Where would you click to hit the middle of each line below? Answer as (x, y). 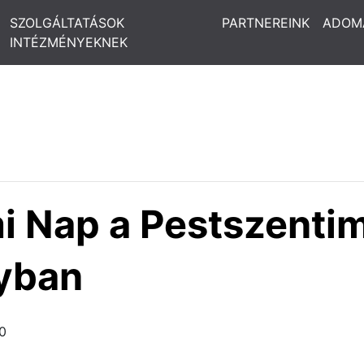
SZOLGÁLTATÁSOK (67, 23)
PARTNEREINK (266, 23)
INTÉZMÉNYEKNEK (68, 42)
